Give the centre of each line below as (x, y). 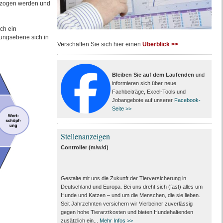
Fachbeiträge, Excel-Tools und (149, 92)
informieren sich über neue (144, 83)
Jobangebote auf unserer (143, 100)
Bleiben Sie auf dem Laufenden (153, 75)
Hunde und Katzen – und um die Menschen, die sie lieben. (130, 195)
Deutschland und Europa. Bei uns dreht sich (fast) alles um (131, 187)
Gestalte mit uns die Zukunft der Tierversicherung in (123, 178)
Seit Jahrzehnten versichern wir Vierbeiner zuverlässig (126, 204)
